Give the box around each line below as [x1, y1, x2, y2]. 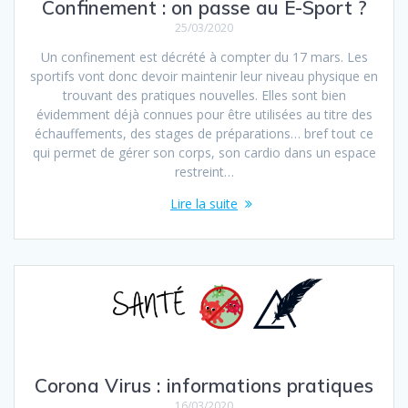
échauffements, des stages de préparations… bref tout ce [35, 124, 373, 142]
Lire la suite [170, 194, 238, 212]
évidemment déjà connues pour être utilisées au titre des [36, 105, 372, 123]
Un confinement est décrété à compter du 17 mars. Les [40, 47, 368, 66]
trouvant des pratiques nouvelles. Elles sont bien [62, 86, 346, 104]
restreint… [174, 162, 234, 180]
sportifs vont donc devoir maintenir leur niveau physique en [30, 66, 378, 85]
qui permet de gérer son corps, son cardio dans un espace [32, 143, 376, 161]
